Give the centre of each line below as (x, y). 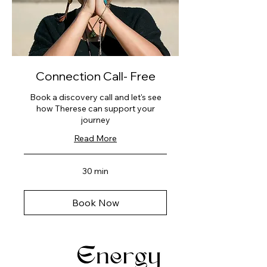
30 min (95, 171)
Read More (95, 139)
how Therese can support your (95, 109)
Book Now (95, 203)
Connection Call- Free (95, 76)
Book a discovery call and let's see (95, 97)
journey (95, 120)
